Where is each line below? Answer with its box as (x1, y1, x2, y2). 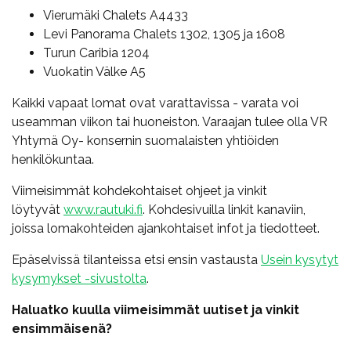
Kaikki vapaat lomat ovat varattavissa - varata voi (12, 95, 299, 110)
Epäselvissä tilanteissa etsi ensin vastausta (12, 251, 261, 267)
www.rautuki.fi (63, 201, 143, 217)
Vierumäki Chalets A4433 (43, 7, 188, 23)
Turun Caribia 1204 (43, 45, 150, 60)
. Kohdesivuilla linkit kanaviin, (143, 201, 306, 217)
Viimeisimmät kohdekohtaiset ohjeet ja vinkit (12, 183, 267, 198)
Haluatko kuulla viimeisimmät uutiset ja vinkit (12, 302, 299, 317)
